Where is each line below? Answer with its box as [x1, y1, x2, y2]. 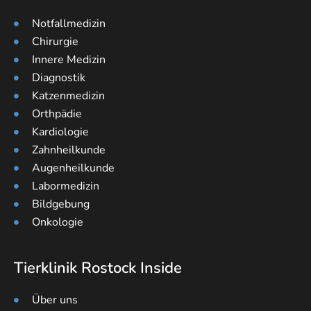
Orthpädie [31, 106, 82, 122]
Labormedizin [31, 178, 99, 194]
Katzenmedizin [31, 88, 105, 104]
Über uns [31, 292, 78, 308]
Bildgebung [31, 196, 90, 212]
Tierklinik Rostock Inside [14, 258, 182, 279]
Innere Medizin [31, 52, 106, 68]
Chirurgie [31, 34, 78, 50]
